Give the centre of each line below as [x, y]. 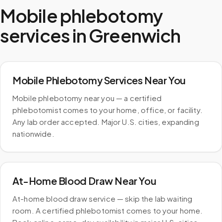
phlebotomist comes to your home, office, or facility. [108, 110]
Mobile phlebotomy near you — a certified [87, 98]
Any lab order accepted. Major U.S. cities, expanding [106, 122]
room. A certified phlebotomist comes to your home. [108, 210]
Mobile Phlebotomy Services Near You [99, 80]
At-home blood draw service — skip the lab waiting [103, 198]
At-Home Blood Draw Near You [84, 181]
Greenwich [135, 35]
